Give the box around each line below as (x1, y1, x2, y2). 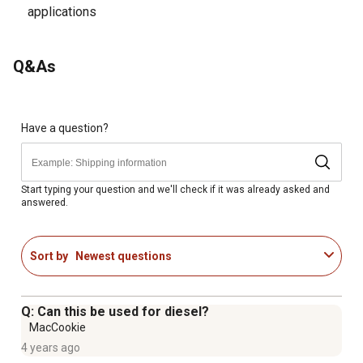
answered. (21, 196, 68, 208)
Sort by (30, 249, 68, 263)
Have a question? (21, 121, 109, 135)
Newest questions (75, 249, 172, 263)
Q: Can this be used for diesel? (21, 304, 209, 320)
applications (28, 3, 96, 19)
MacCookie (29, 321, 86, 335)
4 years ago (21, 341, 80, 355)
